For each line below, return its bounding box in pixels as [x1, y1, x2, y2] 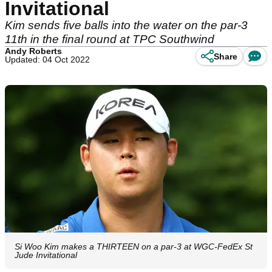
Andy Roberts [5, 46, 62, 56]
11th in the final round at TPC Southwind [5, 33, 214, 46]
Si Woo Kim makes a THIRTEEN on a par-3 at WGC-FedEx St [15, 242, 253, 252]
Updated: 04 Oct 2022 [5, 55, 90, 64]
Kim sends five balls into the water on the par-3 [5, 19, 248, 32]
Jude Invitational [15, 250, 77, 260]
